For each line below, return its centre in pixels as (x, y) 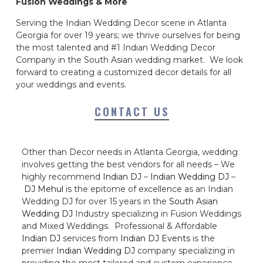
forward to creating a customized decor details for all (124, 72)
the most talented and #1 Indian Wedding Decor (116, 47)
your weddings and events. (71, 84)
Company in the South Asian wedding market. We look (129, 60)
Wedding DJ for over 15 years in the (95, 201)
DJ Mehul (44, 189)
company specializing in (185, 250)
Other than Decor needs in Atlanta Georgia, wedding (130, 152)
